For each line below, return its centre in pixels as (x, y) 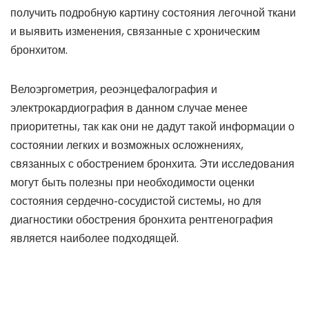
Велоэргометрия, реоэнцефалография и (114, 89)
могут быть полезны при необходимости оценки (132, 182)
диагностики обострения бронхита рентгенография (142, 220)
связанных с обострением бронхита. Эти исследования (152, 164)
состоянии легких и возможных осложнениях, (127, 145)
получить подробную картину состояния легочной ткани (153, 13)
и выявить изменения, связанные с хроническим (135, 31)
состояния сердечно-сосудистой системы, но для (136, 201)
